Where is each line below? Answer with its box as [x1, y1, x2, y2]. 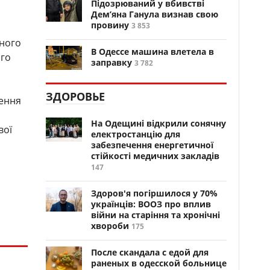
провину [91, 19, 129, 31]
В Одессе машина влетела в [91, 46, 214, 57]
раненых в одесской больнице [91, 257, 227, 269]
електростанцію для [91, 128, 180, 140]
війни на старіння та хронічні [91, 209, 220, 221]
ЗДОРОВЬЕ [46, 89, 105, 104]
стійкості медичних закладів [91, 150, 219, 162]
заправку [91, 57, 132, 68]
